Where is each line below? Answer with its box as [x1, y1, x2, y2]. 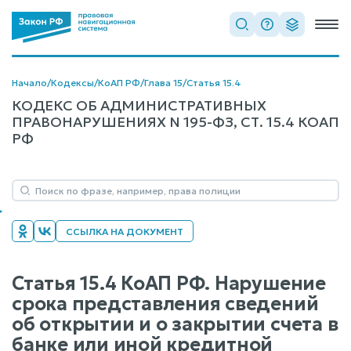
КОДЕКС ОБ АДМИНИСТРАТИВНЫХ [12, 96, 266, 114]
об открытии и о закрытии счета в [12, 313, 338, 336]
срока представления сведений [12, 292, 319, 316]
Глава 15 [144, 77, 183, 89]
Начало [12, 77, 47, 89]
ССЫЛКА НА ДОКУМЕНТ [66, 226, 183, 237]
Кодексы [51, 77, 94, 89]
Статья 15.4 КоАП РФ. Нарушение [12, 272, 326, 295]
